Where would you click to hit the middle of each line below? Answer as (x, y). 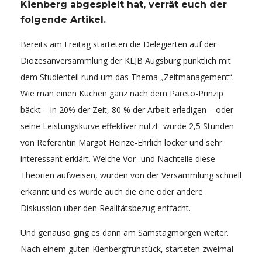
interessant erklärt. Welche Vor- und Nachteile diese (118, 158)
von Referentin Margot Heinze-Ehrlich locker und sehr (121, 142)
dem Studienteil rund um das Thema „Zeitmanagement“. (127, 77)
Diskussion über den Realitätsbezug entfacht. (106, 208)
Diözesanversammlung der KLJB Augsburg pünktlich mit (126, 60)
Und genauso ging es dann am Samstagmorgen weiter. (125, 232)
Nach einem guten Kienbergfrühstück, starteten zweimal (127, 249)
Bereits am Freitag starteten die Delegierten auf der (118, 44)
